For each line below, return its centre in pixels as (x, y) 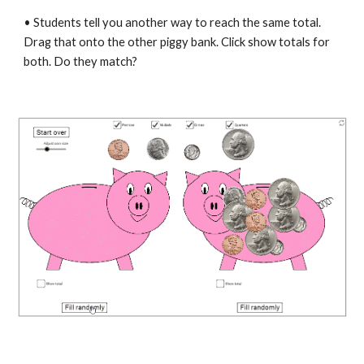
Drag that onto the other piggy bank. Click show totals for (177, 42)
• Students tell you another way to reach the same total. (173, 22)
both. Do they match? (81, 61)
